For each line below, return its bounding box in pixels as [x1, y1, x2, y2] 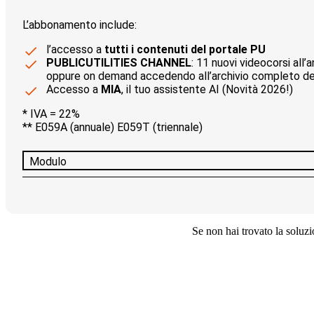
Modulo [29, 155, 67, 169]
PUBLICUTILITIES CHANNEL [46, 56, 191, 70]
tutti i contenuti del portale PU [104, 43, 266, 57]
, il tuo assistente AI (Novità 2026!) [121, 83, 293, 97]
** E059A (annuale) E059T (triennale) [22, 121, 203, 135]
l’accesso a [46, 43, 104, 57]
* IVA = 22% [22, 107, 80, 121]
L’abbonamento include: [22, 18, 137, 32]
